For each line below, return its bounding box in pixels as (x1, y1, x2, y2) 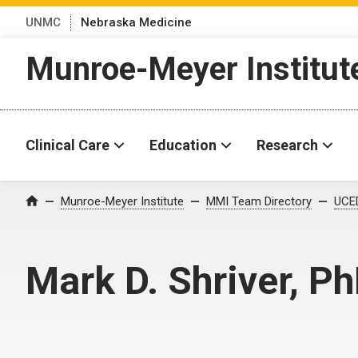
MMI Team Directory (206, 194, 312, 209)
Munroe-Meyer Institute (61, 194, 184, 209)
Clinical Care (26, 137, 109, 153)
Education (149, 137, 217, 153)
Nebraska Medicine (81, 14, 192, 30)
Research (257, 137, 318, 153)
